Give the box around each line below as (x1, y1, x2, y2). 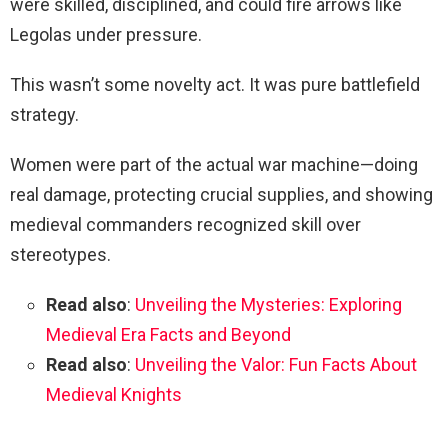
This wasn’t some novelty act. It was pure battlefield (10, 73, 420, 95)
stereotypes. (10, 243, 111, 265)
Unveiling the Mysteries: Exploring (135, 293, 402, 315)
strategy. (10, 103, 79, 125)
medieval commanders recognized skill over (10, 213, 361, 235)
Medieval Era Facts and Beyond (46, 323, 291, 345)
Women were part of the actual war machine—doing (10, 153, 418, 175)
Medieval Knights (46, 383, 182, 405)
